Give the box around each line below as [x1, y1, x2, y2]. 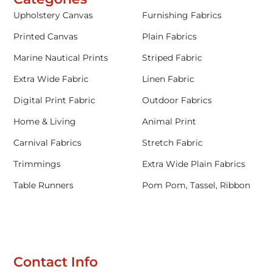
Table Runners [13, 180, 74, 191]
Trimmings [13, 158, 61, 170]
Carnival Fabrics [13, 137, 82, 149]
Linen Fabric [142, 73, 194, 85]
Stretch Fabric [142, 137, 203, 149]
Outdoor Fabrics [142, 95, 212, 106]
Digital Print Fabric [13, 95, 96, 106]
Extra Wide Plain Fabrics [142, 158, 245, 170]
